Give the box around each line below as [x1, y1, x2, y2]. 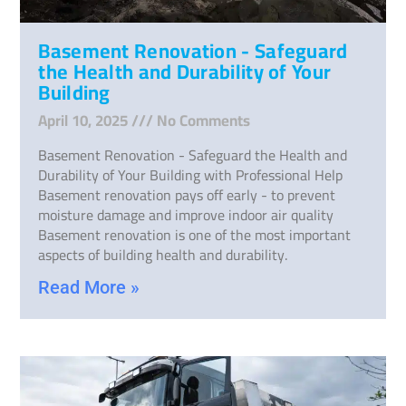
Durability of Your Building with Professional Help [38, 160, 343, 188]
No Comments [153, 105, 251, 135]
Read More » [38, 275, 140, 298]
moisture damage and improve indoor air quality [38, 200, 334, 228]
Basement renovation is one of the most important [38, 220, 352, 248]
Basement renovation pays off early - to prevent [38, 180, 336, 208]
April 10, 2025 [38, 105, 132, 135]
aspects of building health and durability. [38, 240, 288, 268]
